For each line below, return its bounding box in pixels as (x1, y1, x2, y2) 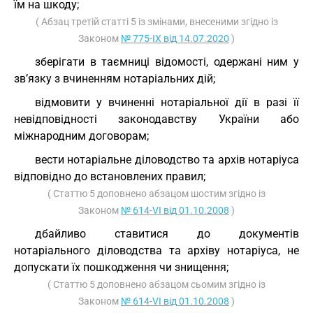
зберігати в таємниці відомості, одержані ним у (35, 55, 299, 68)
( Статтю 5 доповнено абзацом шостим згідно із (48, 188, 265, 199)
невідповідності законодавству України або (14, 112, 299, 126)
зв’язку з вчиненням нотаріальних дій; (14, 72, 215, 85)
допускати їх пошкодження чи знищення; (14, 261, 228, 274)
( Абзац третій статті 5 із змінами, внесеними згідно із (35, 16, 278, 27)
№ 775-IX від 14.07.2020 (121, 33, 229, 44)
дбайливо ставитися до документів (35, 227, 299, 240)
